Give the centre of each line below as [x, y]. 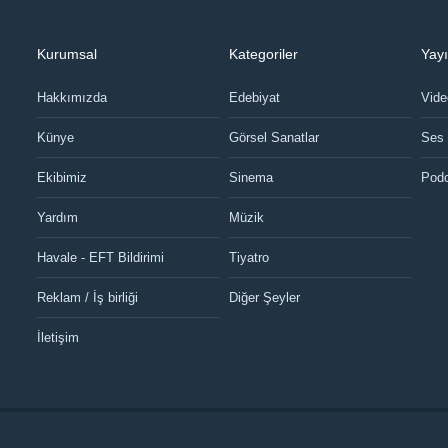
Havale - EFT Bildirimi [101, 257]
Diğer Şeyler [264, 298]
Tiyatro [248, 257]
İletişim [58, 338]
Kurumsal [67, 54]
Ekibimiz [62, 177]
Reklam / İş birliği [88, 297]
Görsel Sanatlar [273, 137]
